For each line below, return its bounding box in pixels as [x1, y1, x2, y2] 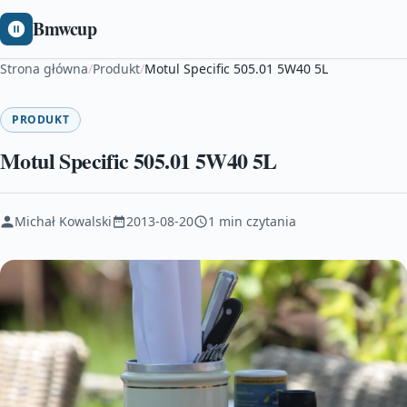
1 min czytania [208, 213, 296, 230]
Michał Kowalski [15, 213, 112, 230]
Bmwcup [33, 15, 97, 42]
